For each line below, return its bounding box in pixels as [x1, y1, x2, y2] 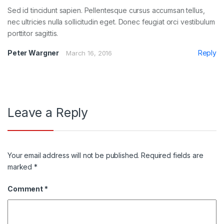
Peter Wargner [7, 48, 59, 57]
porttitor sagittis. [7, 28, 58, 37]
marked [7, 162, 34, 171]
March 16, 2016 [66, 48, 112, 57]
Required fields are [141, 151, 203, 160]
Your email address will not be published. [7, 151, 139, 160]
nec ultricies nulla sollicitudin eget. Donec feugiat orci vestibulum [7, 17, 215, 26]
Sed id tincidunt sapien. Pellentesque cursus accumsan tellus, [7, 5, 205, 14]
